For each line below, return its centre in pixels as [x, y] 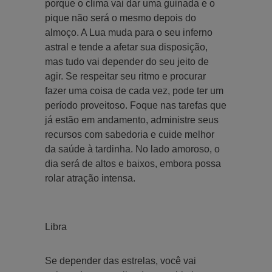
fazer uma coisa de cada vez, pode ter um [134, 90]
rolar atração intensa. [90, 178]
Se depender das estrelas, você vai [121, 260]
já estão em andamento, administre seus [132, 120]
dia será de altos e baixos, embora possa [133, 163]
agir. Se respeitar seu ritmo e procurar [125, 76]
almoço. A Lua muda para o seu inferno [129, 32]
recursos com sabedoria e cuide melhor [130, 134]
